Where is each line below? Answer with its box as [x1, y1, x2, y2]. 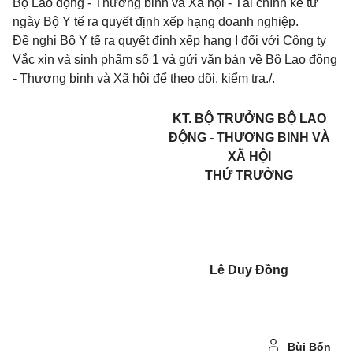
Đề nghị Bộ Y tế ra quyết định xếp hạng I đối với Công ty [13, 34, 326, 47]
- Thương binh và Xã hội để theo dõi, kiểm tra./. [13, 72, 275, 85]
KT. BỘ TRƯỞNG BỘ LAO [172, 112, 326, 125]
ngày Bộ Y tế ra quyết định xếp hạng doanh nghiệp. [13, 15, 299, 28]
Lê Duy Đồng [210, 263, 288, 277]
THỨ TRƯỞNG [205, 169, 293, 182]
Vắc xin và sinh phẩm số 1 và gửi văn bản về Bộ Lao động [13, 53, 337, 66]
